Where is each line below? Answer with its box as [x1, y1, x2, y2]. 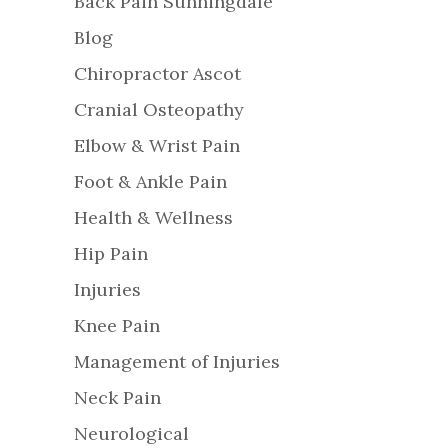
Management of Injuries [74, 350, 280, 374]
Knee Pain [74, 314, 160, 338]
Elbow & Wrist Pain [74, 134, 240, 158]
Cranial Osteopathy [74, 98, 244, 122]
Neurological [74, 422, 189, 446]
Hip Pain [74, 242, 148, 266]
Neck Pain [74, 386, 161, 410]
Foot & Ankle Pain [74, 170, 227, 194]
